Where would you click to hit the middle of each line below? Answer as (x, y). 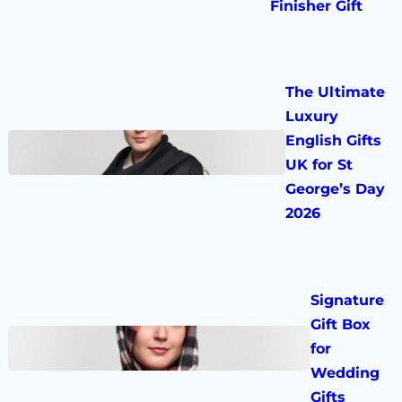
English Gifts (333, 141)
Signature (348, 300)
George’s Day (335, 189)
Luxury (311, 117)
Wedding (345, 372)
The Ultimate (335, 92)
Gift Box (341, 324)
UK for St (319, 165)
